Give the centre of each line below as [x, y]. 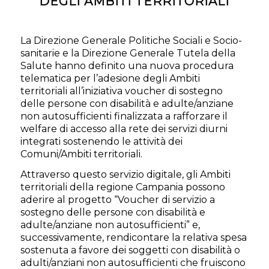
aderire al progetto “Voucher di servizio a [117, 200]
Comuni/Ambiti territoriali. [81, 154]
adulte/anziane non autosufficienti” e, [110, 225]
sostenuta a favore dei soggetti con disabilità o [130, 250]
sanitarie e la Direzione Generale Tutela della [128, 53]
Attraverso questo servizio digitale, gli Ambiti [125, 175]
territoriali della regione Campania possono [122, 187]
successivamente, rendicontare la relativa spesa [133, 238]
